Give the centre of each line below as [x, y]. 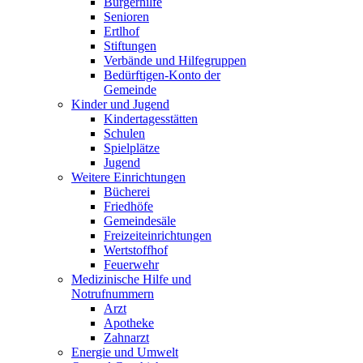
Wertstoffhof [136, 250]
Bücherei [127, 192]
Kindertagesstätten [151, 119]
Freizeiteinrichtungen [158, 235]
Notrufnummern [113, 294]
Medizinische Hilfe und [131, 279]
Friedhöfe [128, 206]
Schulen [124, 133]
